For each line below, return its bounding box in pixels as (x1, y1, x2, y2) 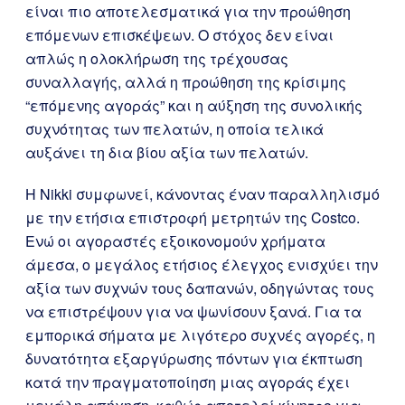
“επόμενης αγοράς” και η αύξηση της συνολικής (25, 95, 363, 116)
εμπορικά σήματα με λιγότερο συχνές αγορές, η (25, 325, 375, 345)
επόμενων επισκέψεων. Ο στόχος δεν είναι (25, 24, 334, 45)
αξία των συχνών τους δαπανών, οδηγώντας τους (25, 278, 374, 298)
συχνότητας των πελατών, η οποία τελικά (25, 118, 324, 139)
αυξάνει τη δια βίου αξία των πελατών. (25, 142, 308, 163)
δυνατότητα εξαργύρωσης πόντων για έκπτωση (25, 348, 363, 369)
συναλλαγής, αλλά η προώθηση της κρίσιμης (25, 71, 346, 92)
